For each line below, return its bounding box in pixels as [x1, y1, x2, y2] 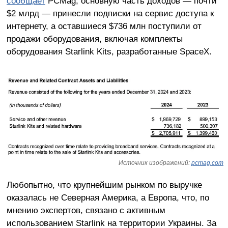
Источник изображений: [119, 159, 191, 167]
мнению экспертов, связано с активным [6, 205, 165, 216]
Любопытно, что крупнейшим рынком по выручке [6, 180, 202, 190]
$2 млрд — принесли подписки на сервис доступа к [6, 8, 214, 18]
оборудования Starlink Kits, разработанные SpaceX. [6, 46, 212, 56]
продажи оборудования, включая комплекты [6, 33, 183, 44]
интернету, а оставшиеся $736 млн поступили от [6, 20, 202, 31]
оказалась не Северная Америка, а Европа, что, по [6, 192, 209, 203]
